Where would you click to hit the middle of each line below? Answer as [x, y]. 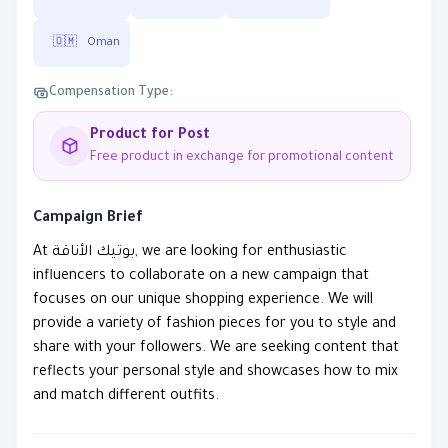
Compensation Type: [111, 93]
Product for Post [150, 136]
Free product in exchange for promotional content [242, 158]
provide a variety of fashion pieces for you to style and [214, 325]
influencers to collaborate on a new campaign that [201, 277]
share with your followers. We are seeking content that [216, 349]
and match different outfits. [126, 397]
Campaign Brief [88, 219]
